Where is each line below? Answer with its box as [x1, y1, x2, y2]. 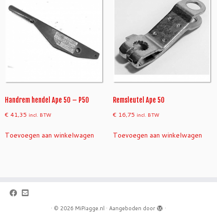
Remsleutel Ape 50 [112, 96, 165, 105]
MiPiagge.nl [75, 204, 105, 213]
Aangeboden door [109, 204, 155, 213]
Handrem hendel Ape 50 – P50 [5, 96, 89, 105]
